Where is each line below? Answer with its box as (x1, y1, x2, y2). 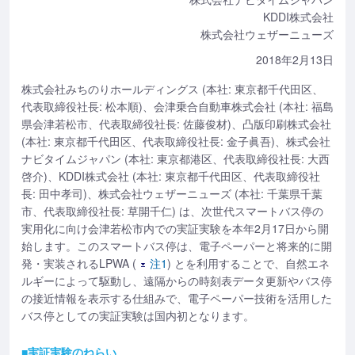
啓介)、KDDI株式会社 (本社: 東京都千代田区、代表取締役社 (21, 168, 320, 184)
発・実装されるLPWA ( (21, 255, 136, 271)
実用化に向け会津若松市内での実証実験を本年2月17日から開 (21, 220, 329, 236)
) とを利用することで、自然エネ (167, 255, 330, 271)
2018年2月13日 (256, 52, 334, 67)
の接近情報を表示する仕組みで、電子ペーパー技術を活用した (21, 290, 332, 306)
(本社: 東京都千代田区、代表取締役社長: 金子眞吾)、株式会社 (21, 133, 330, 149)
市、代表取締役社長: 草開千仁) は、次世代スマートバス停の (21, 203, 323, 219)
